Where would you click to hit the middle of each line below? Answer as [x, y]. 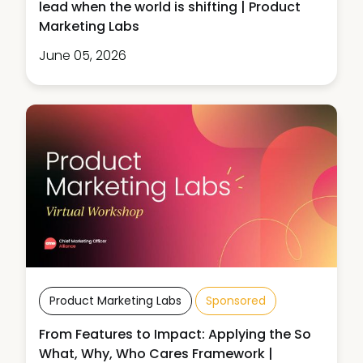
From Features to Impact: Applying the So [175, 335]
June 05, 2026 [83, 55]
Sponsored [236, 301]
